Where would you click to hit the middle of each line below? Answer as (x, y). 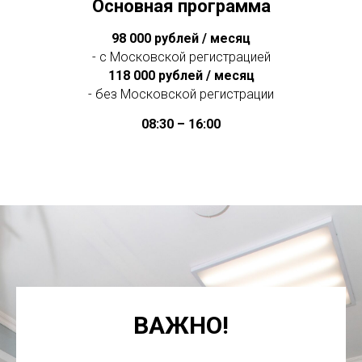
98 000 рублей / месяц (181, 38)
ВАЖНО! (181, 325)
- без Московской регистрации (181, 94)
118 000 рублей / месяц (181, 75)
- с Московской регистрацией (181, 57)
